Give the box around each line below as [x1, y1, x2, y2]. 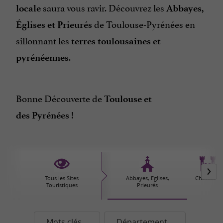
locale [16, 2, 41, 14]
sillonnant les [16, 33, 71, 47]
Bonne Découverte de [16, 91, 104, 105]
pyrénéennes [16, 52, 69, 63]
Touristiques [46, 181, 78, 189]
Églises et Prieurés [16, 19, 94, 30]
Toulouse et [104, 93, 152, 105]
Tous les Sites [45, 174, 79, 182]
